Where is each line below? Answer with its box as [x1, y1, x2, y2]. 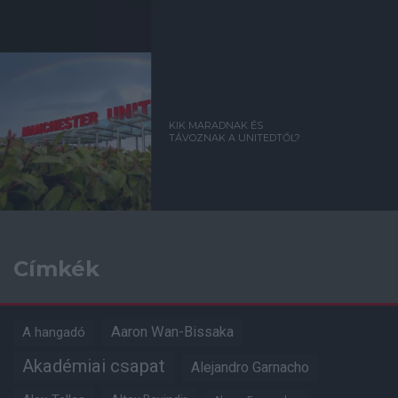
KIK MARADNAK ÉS [169, 119, 264, 132]
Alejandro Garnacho [191, 359, 309, 377]
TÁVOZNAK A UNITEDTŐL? [169, 131, 301, 145]
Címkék [13, 256, 99, 283]
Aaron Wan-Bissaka [111, 323, 234, 341]
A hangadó [22, 324, 85, 341]
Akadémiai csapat [22, 355, 165, 378]
